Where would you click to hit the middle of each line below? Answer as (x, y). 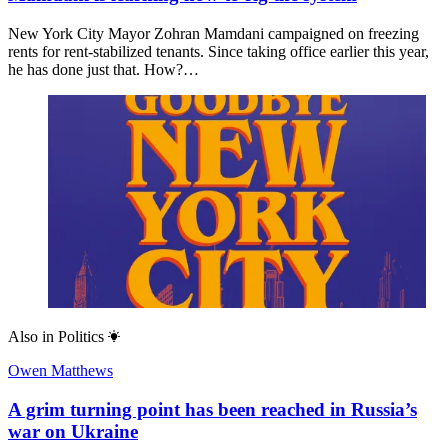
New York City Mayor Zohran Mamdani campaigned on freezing (213, 34)
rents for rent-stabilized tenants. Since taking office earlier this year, (218, 52)
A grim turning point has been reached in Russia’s (212, 409)
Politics (81, 337)
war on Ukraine (73, 431)
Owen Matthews (60, 371)
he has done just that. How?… (103, 70)
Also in (31, 337)
